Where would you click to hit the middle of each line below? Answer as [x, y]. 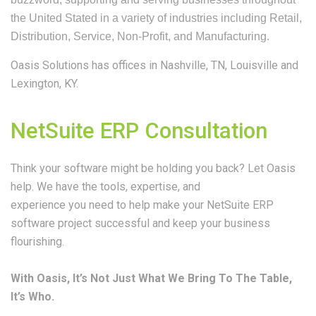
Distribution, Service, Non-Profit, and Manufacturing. [140, 36]
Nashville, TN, [194, 65]
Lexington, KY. [44, 84]
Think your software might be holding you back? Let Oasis [153, 168]
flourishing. [37, 242]
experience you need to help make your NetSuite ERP [142, 205]
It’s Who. [32, 297]
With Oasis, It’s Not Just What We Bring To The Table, [151, 278]
